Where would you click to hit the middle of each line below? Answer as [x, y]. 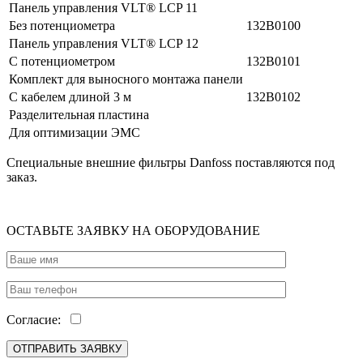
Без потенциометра [62, 25]
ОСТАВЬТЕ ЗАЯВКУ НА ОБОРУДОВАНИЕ [133, 230]
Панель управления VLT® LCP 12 [104, 43]
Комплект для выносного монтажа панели [126, 79]
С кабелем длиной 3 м [70, 96]
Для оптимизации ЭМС [75, 132]
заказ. [22, 177]
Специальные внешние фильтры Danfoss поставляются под [171, 162]
